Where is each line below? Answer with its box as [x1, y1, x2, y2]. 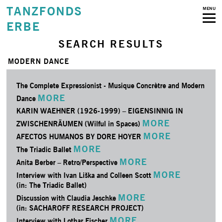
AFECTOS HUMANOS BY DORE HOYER [16, 132, 144, 141]
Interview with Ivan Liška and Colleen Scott [16, 171, 154, 179]
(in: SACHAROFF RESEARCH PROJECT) [16, 204, 144, 212]
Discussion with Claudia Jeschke [16, 194, 118, 202]
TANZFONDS [6, 4, 82, 18]
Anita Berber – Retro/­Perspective [16, 158, 120, 166]
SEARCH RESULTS [58, 38, 164, 50]
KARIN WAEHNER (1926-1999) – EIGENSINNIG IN [16, 107, 183, 115]
